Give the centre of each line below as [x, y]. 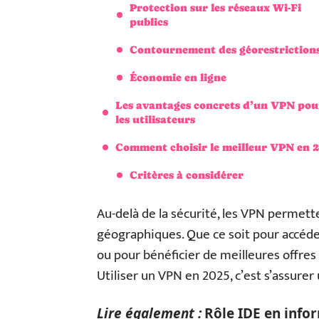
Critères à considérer [187, 175]
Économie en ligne [178, 77]
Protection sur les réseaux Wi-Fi [215, 7]
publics [149, 22]
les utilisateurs [155, 119]
